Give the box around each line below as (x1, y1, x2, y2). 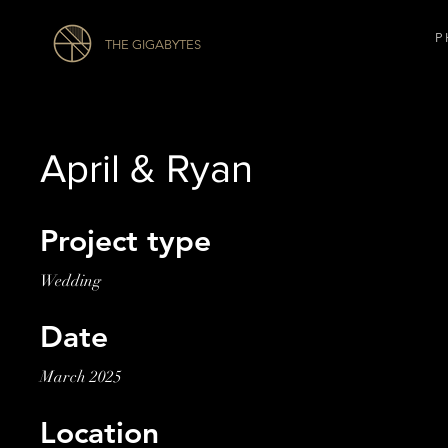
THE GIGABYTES (105, 37, 204, 52)
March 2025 (40, 367, 122, 387)
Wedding (40, 271, 101, 291)
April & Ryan (40, 146, 253, 190)
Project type (40, 223, 211, 259)
